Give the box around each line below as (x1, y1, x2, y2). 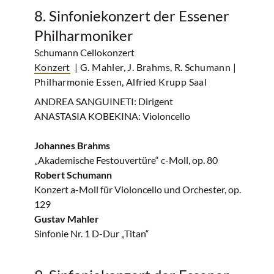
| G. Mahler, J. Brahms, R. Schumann (75, 61, 231, 73)
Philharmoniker (34, 26, 133, 44)
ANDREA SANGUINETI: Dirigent (34, 95, 173, 107)
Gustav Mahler (34, 213, 99, 224)
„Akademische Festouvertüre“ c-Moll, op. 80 (34, 154, 218, 166)
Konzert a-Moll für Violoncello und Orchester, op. (34, 183, 241, 195)
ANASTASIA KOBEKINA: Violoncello (34, 110, 190, 122)
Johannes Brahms (34, 139, 110, 151)
